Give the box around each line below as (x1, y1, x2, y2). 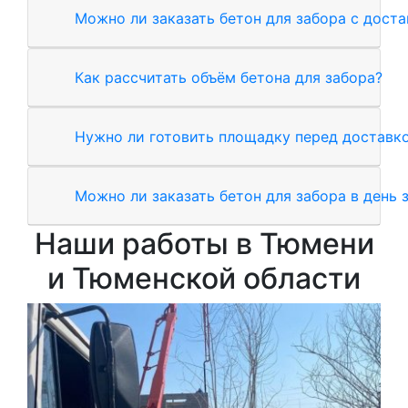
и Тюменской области (47, 260, 361, 296)
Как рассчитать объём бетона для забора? (75, 67, 382, 87)
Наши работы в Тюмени (34, 225, 374, 261)
